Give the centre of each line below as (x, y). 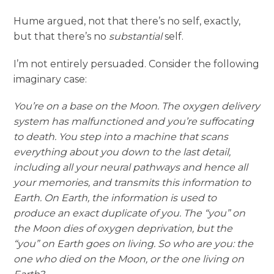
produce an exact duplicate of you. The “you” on (130, 213)
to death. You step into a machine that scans (121, 136)
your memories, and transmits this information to (132, 182)
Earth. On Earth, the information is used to (115, 198)
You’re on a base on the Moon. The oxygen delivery (137, 106)
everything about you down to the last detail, (122, 152)
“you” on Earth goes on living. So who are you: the (134, 243)
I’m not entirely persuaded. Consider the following (137, 64)
